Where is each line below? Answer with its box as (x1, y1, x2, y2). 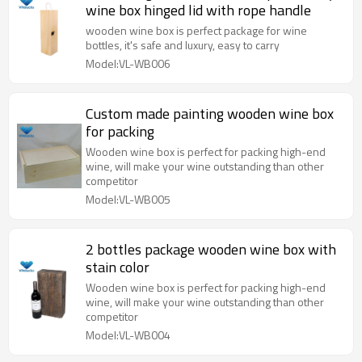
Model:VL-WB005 (86, 191, 170, 208)
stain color (86, 256, 149, 278)
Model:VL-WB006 (86, 55, 170, 72)
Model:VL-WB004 (86, 326, 170, 343)
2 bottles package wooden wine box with (86, 238, 336, 260)
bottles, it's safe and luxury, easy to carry (86, 36, 280, 53)
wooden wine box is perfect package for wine (86, 22, 307, 39)
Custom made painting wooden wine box (86, 103, 334, 124)
